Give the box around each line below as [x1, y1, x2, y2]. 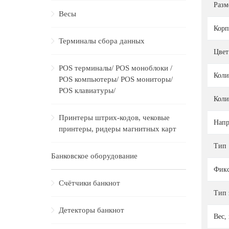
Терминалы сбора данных [59, 37, 145, 45]
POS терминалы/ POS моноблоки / [59, 64, 172, 72]
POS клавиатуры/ [59, 86, 116, 95]
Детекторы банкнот [59, 206, 124, 214]
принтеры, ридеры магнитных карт [59, 125, 176, 133]
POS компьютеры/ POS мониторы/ [59, 75, 173, 83]
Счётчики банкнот [59, 179, 120, 187]
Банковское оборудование [51, 152, 138, 160]
